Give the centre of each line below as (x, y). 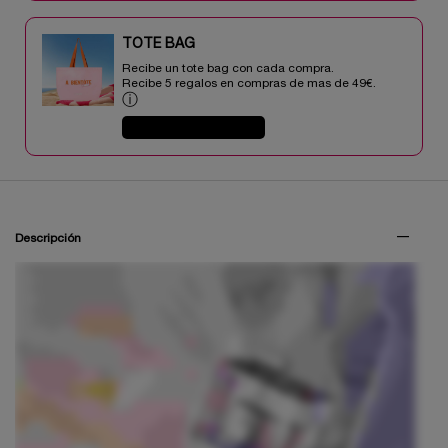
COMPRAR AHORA (194, 128)
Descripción (48, 239)
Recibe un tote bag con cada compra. (228, 69)
